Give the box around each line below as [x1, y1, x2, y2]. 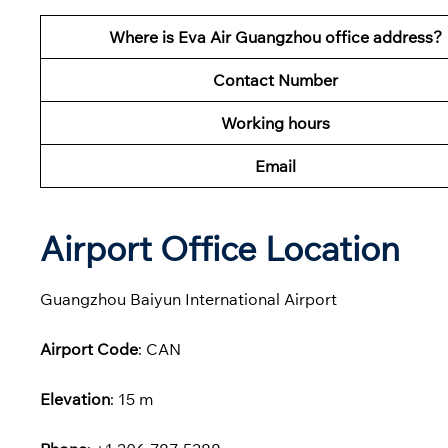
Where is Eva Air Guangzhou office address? [108, 27, 442, 48]
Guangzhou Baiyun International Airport [40, 288, 337, 309]
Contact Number [212, 70, 338, 91]
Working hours [220, 113, 330, 134]
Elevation [40, 388, 110, 409]
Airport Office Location [40, 226, 400, 270]
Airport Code [40, 338, 138, 359]
